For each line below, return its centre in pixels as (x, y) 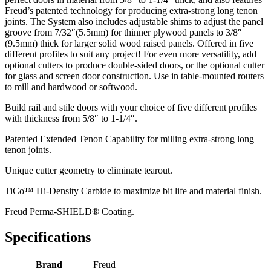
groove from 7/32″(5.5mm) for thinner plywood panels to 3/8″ (123, 32)
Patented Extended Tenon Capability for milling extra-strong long (129, 139)
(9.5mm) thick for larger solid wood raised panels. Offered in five (129, 43)
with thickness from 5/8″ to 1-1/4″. (71, 118)
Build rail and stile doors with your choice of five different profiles (131, 107)
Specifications (48, 237)
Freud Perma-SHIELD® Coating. (70, 211)
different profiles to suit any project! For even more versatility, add (131, 54)
